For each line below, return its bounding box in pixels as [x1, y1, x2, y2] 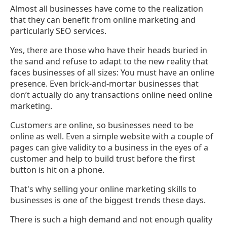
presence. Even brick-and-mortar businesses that [10, 78, 199, 89]
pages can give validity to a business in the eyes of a [10, 141, 208, 153]
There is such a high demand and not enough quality [10, 213, 212, 225]
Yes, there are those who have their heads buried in [10, 44, 207, 56]
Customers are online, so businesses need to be [10, 119, 194, 131]
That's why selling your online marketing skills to [10, 183, 197, 195]
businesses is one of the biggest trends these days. [10, 194, 206, 206]
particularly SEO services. [10, 25, 106, 36]
